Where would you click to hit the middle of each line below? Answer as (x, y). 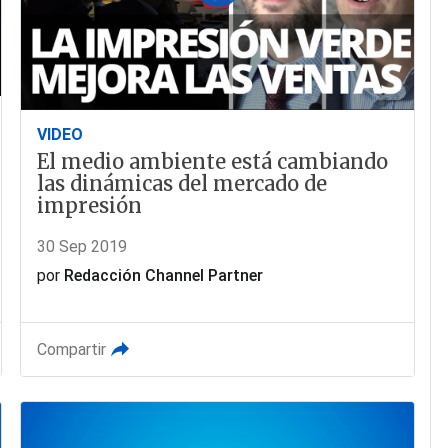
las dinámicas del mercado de (182, 184)
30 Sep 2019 (82, 247)
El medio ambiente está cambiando (213, 162)
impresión (90, 206)
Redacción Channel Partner (164, 276)
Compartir (72, 350)
